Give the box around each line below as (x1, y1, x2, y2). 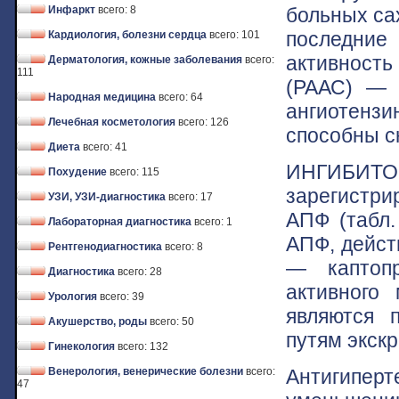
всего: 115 (110, 166, 159, 178)
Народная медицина (48, 91, 156, 103)
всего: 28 (118, 265, 162, 278)
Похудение (48, 166, 107, 178)
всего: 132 (118, 340, 168, 353)
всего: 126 (178, 116, 229, 128)
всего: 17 (168, 191, 213, 203)
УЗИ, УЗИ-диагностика (48, 191, 166, 203)
